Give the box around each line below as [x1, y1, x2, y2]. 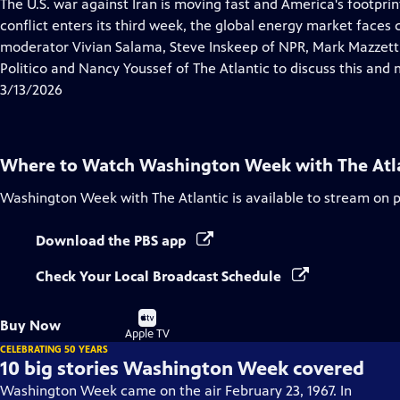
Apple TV [125, 327, 170, 341]
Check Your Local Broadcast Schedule [36, 268, 285, 285]
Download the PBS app [36, 232, 189, 249]
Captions [128, 37, 184, 54]
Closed [128, 16, 171, 33]
